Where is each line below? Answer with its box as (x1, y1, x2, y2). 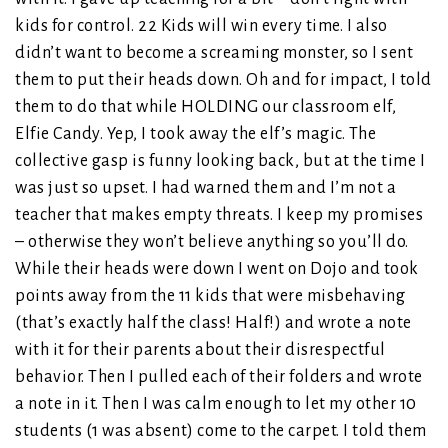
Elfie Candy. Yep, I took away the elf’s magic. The (15, 125, 376, 144)
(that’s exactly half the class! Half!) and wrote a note (15, 314, 412, 333)
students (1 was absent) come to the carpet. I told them (15, 422, 427, 441)
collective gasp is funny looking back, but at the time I (15, 152, 425, 171)
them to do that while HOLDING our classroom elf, (15, 98, 396, 117)
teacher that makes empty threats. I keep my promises (15, 206, 423, 225)
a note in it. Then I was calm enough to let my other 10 (15, 395, 417, 414)
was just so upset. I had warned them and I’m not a (15, 179, 396, 198)
